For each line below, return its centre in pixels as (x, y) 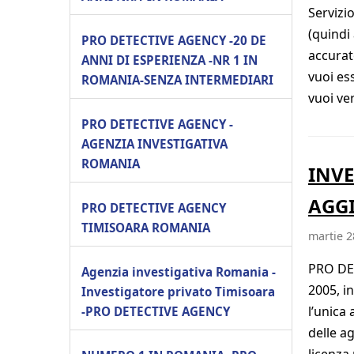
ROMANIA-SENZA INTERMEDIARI (177, 79)
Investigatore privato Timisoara (178, 291)
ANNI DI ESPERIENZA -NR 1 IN (169, 60)
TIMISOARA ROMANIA (146, 227)
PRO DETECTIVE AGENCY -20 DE (174, 40)
